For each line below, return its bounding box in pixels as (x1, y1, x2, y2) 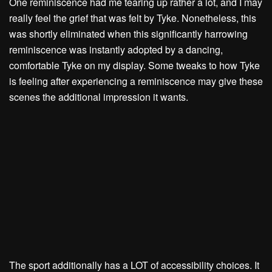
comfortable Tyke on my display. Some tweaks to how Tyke (9, 58, 260, 72)
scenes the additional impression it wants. (9, 90, 188, 104)
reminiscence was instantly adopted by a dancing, (9, 42, 223, 56)
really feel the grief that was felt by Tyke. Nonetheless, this (9, 11, 256, 25)
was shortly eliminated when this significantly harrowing (9, 27, 248, 41)
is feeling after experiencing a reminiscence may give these (9, 74, 263, 88)
